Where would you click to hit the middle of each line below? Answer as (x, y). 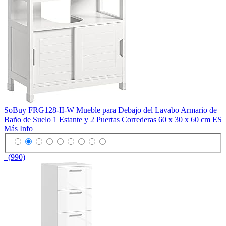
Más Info (18, 128)
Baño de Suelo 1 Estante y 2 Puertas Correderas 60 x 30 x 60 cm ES (113, 119)
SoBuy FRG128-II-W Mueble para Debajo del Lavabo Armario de (110, 110)
